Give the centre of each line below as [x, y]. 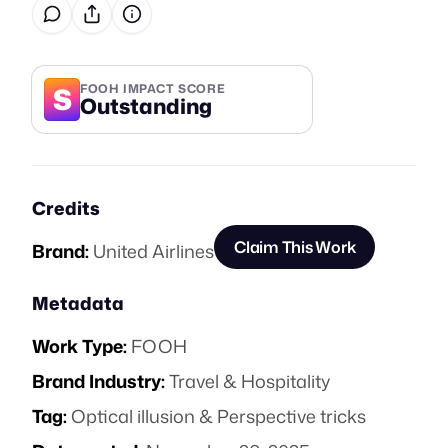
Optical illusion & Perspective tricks [218, 416]
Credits [66, 208]
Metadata [78, 303]
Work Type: [79, 346]
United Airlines [153, 251]
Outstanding [146, 105]
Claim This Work [295, 247]
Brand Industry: [98, 381]
